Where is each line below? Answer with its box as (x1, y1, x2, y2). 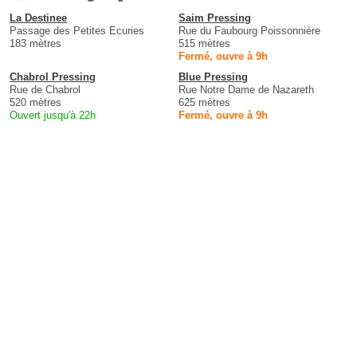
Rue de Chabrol (10, 83, 80, 96)
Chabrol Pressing (10, 70, 96, 83)
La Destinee (10, 11, 67, 24)
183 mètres (10, 37, 61, 49)
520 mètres (10, 96, 61, 108)
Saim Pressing (178, 11, 251, 24)
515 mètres (178, 37, 230, 49)
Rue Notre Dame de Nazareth (178, 83, 314, 96)
